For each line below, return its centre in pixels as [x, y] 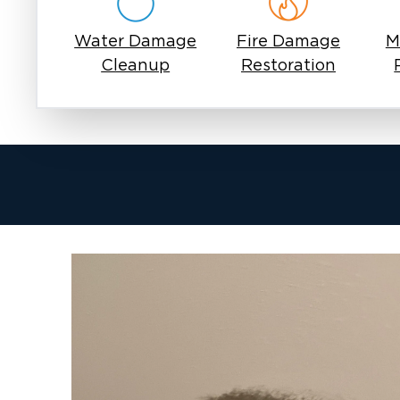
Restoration [288, 66]
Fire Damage [288, 42]
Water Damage [136, 42]
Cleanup [136, 66]
